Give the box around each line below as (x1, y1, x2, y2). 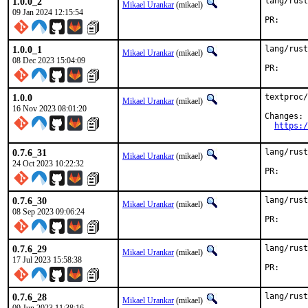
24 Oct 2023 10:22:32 (12, 159, 84, 168)
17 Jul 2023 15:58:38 (12, 255, 82, 265)
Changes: (265, 111, 303, 121)
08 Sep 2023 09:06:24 (12, 207, 85, 217)
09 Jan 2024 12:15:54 (12, 8, 83, 17)
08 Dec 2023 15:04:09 (12, 56, 85, 65)
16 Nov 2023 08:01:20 (12, 104, 87, 113)
